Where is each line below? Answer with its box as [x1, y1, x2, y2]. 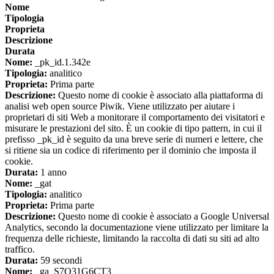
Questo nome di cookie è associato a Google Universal [56, 211, 269, 222]
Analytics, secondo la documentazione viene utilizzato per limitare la [5, 222, 268, 233]
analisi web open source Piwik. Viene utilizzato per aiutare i [5, 101, 235, 112]
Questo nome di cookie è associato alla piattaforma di [56, 90, 263, 101]
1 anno [38, 167, 67, 178]
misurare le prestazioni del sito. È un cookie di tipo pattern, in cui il [5, 123, 262, 134]
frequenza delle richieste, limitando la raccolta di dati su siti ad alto [5, 233, 259, 244]
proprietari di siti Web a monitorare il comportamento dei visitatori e [5, 112, 265, 123]
